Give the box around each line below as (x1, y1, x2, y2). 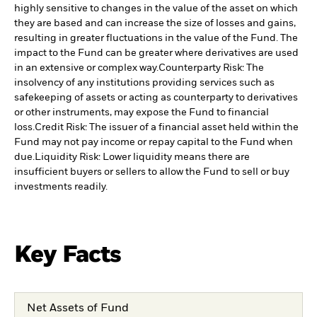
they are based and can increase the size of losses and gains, (14, 18, 296, 29)
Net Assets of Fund (26, 303, 129, 314)
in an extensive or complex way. (14, 63, 158, 74)
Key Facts (14, 243, 122, 267)
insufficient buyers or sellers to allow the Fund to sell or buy (14, 167, 289, 178)
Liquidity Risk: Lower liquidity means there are (35, 152, 250, 163)
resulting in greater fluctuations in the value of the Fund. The (14, 33, 298, 44)
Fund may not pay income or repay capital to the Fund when (14, 137, 293, 148)
